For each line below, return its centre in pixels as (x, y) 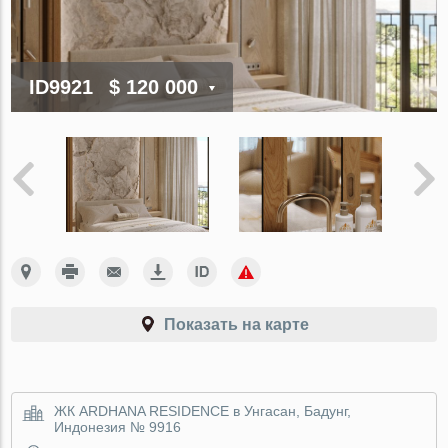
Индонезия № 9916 (118, 426)
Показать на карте (236, 324)
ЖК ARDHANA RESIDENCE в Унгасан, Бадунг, (203, 410)
